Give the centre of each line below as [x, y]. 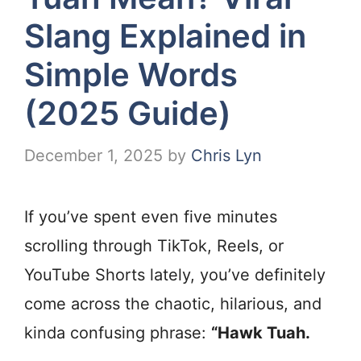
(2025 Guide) [128, 114]
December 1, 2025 [93, 156]
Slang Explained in [165, 36]
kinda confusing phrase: [118, 333]
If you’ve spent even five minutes [151, 217]
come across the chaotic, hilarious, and [173, 304]
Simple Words [131, 75]
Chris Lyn [226, 156]
